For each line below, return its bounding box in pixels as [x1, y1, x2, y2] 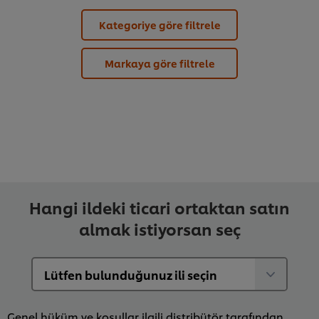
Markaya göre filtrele [104, 56, 215, 70]
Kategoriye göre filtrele [98, 18, 221, 32]
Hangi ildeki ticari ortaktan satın [29, 197, 290, 219]
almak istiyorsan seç [78, 218, 241, 240]
